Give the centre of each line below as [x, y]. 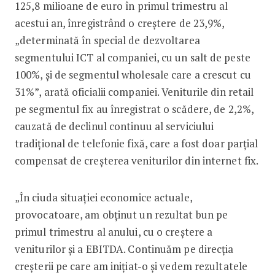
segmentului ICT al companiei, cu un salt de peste [132, 57]
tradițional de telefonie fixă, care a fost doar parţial [136, 143]
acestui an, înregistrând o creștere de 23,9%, [119, 23]
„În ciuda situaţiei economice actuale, [103, 197]
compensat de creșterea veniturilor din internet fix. [137, 160]
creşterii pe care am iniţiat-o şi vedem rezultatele [131, 266]
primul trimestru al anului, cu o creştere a [114, 231]
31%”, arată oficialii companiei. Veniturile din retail [134, 91]
